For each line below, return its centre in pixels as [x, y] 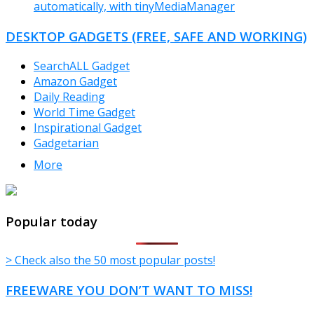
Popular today [52, 221]
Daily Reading [69, 96]
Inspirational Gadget [88, 127]
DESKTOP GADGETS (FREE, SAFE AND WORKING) [156, 36]
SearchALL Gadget [82, 66]
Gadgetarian [66, 143]
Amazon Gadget [75, 81]
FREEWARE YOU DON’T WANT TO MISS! [129, 290]
